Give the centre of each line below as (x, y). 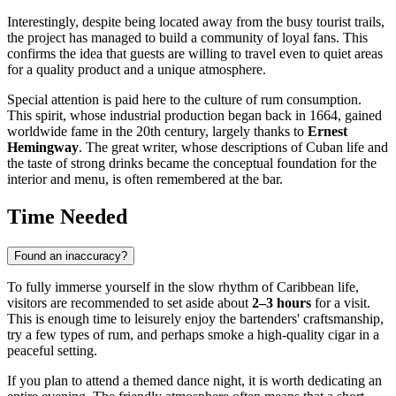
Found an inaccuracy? (71, 256)
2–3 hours (282, 303)
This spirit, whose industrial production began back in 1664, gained (194, 116)
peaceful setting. (52, 351)
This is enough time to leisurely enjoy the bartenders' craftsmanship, (195, 319)
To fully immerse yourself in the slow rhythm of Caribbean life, (183, 287)
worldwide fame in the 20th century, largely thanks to (157, 132)
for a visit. (341, 303)
